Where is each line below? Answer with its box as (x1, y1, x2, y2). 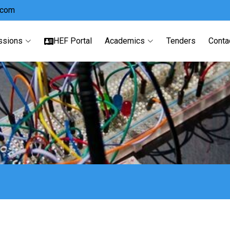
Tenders (166, 36, 196, 46)
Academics (105, 36, 145, 46)
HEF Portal (53, 36, 92, 46)
